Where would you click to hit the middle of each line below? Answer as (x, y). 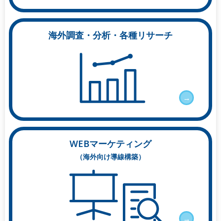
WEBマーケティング (110, 144)
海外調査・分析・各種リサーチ (110, 35)
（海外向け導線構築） (110, 157)
